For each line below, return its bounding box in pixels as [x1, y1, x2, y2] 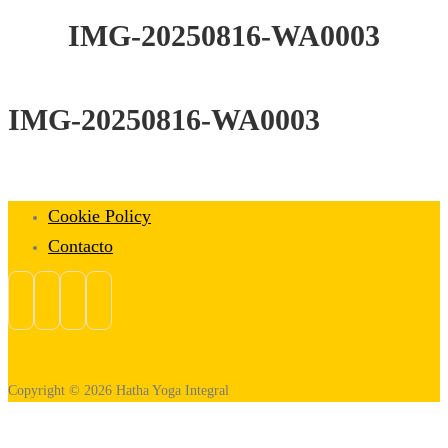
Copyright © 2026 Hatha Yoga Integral [8, 382, 229, 399]
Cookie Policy [48, 205, 151, 226]
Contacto [48, 235, 113, 256]
